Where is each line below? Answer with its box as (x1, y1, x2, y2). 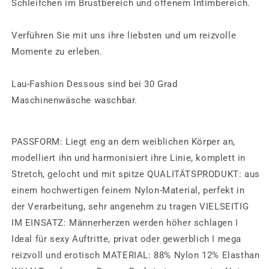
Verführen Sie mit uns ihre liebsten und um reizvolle (11, 30, 237, 41)
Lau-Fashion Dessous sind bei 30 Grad (11, 79, 178, 89)
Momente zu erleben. (11, 46, 103, 57)
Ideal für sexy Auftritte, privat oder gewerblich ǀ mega (11, 234, 242, 244)
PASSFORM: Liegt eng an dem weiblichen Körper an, (11, 136, 235, 147)
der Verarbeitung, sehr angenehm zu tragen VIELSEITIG (11, 201, 249, 212)
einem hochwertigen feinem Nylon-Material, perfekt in (11, 185, 245, 196)
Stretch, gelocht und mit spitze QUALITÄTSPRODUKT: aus (11, 169, 260, 180)
